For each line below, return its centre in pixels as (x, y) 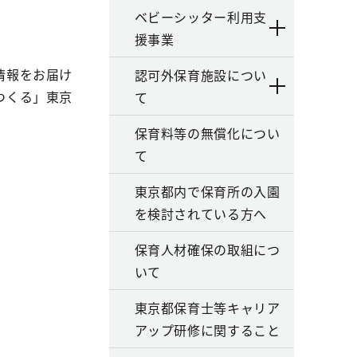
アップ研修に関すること (207, 330)
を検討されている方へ (200, 214)
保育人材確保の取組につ (207, 249)
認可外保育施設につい (200, 75)
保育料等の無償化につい (207, 133)
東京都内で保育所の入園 (207, 191)
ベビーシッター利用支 (200, 17)
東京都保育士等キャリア (207, 308)
